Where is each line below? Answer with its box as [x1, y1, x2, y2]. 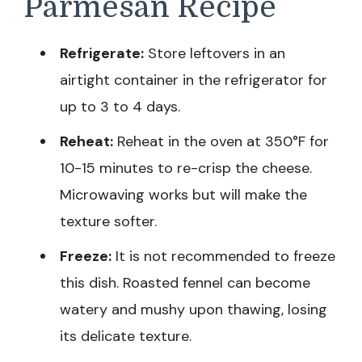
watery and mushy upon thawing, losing [60, 300, 327, 320]
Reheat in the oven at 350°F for [113, 132, 329, 152]
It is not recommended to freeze [112, 246, 335, 267]
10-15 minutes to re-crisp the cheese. [60, 158, 312, 179]
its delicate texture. [60, 326, 192, 347]
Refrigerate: [60, 44, 144, 64]
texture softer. [60, 212, 157, 232]
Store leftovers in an [144, 44, 285, 64]
